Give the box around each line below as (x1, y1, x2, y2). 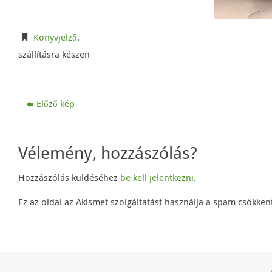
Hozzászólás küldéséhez (18, 171, 120, 183)
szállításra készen (18, 47, 90, 60)
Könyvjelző (33, 30, 77, 43)
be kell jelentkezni (120, 171, 194, 183)
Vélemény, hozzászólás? (18, 140, 197, 164)
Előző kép (36, 97, 75, 109)
